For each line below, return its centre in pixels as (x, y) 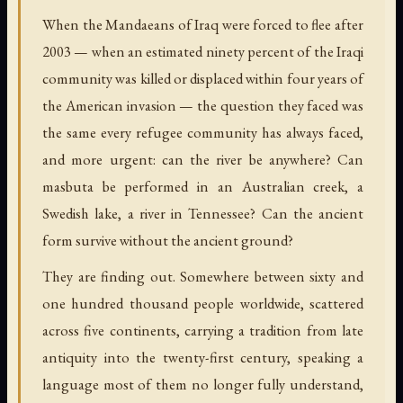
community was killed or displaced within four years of (203, 78)
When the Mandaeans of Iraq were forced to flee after (203, 24)
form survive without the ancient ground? (168, 240)
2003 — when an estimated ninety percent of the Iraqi (203, 51)
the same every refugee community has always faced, (203, 132)
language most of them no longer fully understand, (203, 384)
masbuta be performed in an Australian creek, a (203, 186)
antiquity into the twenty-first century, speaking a (203, 357)
